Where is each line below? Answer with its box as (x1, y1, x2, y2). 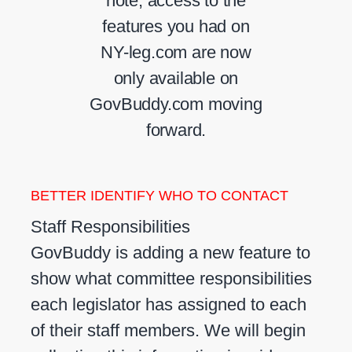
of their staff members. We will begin (31, 321, 306, 341)
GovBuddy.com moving (90, 94, 262, 115)
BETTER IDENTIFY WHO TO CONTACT (31, 188, 288, 204)
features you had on (102, 16, 250, 37)
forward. (145, 120, 207, 141)
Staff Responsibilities (31, 217, 190, 237)
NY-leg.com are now (101, 42, 251, 63)
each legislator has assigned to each (31, 295, 306, 315)
